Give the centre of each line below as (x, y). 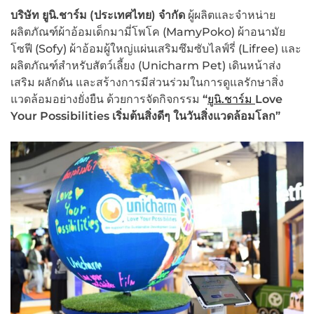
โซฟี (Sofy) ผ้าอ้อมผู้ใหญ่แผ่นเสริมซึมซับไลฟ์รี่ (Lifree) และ (156, 48)
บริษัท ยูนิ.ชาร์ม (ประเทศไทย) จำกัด (98, 15)
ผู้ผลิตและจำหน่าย (230, 15)
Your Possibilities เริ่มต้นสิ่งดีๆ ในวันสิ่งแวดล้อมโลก (143, 116)
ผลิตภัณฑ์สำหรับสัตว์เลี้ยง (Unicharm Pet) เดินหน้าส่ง (146, 65)
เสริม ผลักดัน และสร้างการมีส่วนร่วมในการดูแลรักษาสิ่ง (147, 82)
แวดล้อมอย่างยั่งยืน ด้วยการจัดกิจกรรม (107, 99)
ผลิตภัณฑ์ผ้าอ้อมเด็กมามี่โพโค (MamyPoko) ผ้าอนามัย (148, 32)
